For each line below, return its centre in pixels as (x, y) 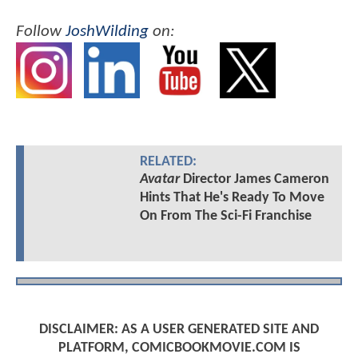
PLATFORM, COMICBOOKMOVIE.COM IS (179, 348)
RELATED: (168, 162)
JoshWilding (107, 31)
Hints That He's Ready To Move (232, 198)
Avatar (159, 180)
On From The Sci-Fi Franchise (225, 217)
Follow (41, 31)
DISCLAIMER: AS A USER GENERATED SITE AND (179, 329)
